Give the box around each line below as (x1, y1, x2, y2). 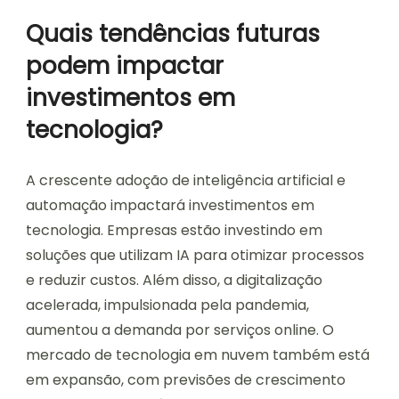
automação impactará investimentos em (26, 194, 314, 216)
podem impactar (26, 49, 224, 82)
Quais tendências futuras (26, 17, 320, 50)
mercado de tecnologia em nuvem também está (26, 344, 370, 365)
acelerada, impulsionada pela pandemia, (26, 294, 309, 315)
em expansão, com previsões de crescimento (26, 369, 346, 390)
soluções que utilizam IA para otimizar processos (26, 244, 364, 265)
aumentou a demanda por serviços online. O (26, 319, 334, 340)
